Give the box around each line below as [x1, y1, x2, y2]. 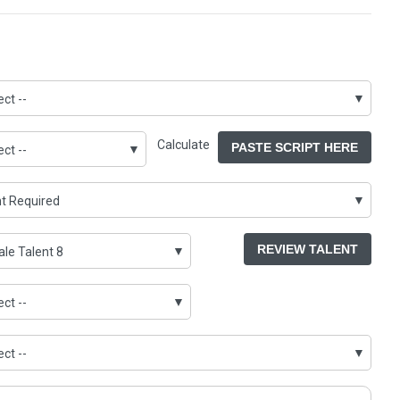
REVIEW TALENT [256, 242, 358, 256]
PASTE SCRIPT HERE [230, 140, 358, 154]
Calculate [156, 137, 218, 153]
